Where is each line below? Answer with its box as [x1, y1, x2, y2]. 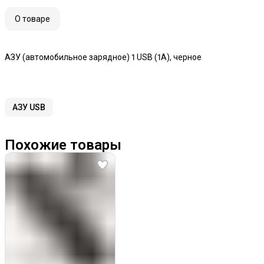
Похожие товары [5, 137, 121, 153]
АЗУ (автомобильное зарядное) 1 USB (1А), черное [5, 52, 202, 62]
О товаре [15, 14, 50, 24]
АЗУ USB [12, 103, 45, 112]
